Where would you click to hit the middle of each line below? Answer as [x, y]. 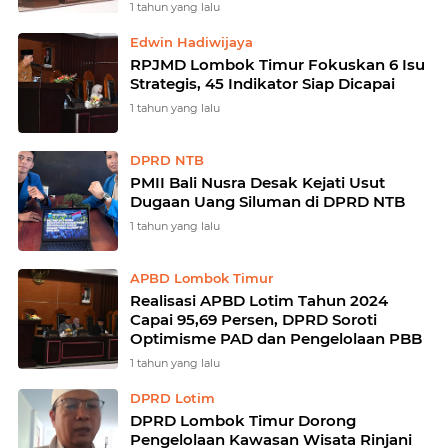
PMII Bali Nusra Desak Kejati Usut [257, 182]
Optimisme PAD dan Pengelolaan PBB [276, 338]
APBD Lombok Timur [201, 278]
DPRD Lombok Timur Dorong [243, 420]
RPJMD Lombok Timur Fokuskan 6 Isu [219, 64]
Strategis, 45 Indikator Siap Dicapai [262, 83]
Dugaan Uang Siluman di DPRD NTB [267, 201]
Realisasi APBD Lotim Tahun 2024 [259, 300]
